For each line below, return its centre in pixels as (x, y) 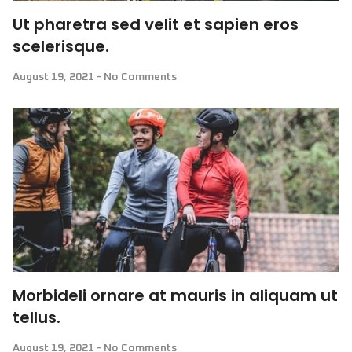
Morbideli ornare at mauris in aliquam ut (175, 295)
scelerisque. (61, 46)
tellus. (37, 317)
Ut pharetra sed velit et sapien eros (156, 24)
